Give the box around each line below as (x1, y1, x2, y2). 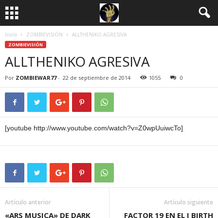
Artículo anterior (5, 198, 51, 206)
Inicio (5, 31, 17, 38)
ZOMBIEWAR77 (16, 74, 56, 81)
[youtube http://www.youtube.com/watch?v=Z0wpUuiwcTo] (5, 124, 183, 132)
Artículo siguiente (164, 198, 213, 206)
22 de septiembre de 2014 (63, 74, 130, 81)
